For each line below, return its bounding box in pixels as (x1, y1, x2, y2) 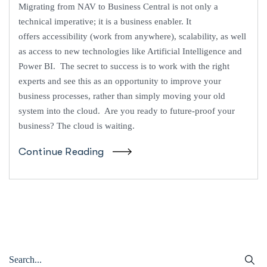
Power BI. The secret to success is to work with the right (18, 61, 229, 71)
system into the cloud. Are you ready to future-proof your (18, 105, 235, 116)
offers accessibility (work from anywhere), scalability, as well (18, 31, 246, 41)
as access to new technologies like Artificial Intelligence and (18, 46, 242, 56)
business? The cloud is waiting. (18, 120, 137, 131)
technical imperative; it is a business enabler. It (18, 16, 191, 26)
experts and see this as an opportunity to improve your (18, 76, 221, 86)
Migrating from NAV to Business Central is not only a (18, 1, 218, 11)
